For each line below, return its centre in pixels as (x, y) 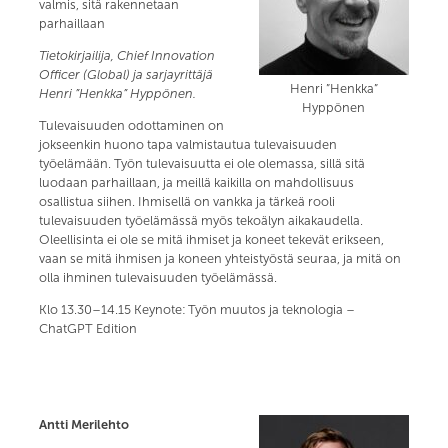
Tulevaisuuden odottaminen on (132, 125)
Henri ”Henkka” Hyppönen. (118, 93)
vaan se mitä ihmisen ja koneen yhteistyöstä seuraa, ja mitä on (220, 258)
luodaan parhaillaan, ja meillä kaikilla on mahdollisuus (197, 182)
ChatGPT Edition (88, 328)
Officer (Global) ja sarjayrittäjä (126, 74)
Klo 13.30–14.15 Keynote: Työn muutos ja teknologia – (197, 309)
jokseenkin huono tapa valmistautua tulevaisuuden (188, 144)
